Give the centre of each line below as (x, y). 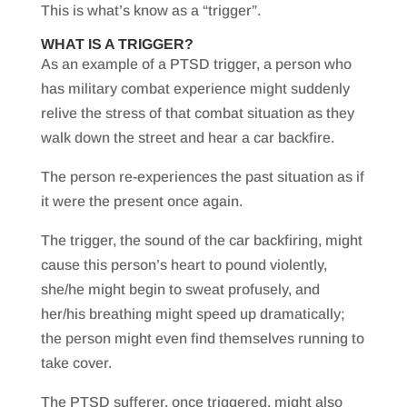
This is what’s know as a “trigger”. (150, 11)
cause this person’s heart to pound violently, (184, 265)
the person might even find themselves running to (202, 339)
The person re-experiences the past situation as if (202, 177)
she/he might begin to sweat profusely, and (180, 290)
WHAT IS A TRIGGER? (117, 45)
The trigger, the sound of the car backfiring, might (201, 241)
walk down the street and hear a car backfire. (187, 138)
